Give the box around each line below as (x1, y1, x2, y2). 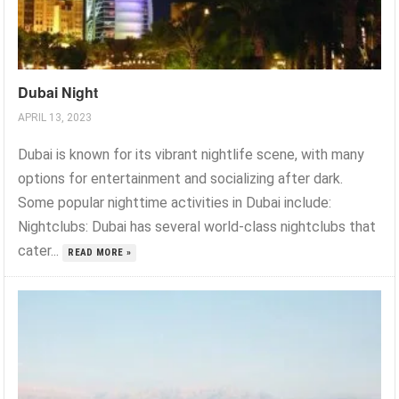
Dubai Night (18, 82, 99, 103)
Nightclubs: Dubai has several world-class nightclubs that (18, 218, 377, 236)
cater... (18, 242, 63, 260)
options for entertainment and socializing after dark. (18, 170, 344, 188)
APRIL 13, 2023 (18, 111, 93, 125)
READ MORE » (68, 247, 132, 259)
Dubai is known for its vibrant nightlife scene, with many (18, 146, 365, 164)
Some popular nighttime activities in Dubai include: (18, 194, 332, 212)
